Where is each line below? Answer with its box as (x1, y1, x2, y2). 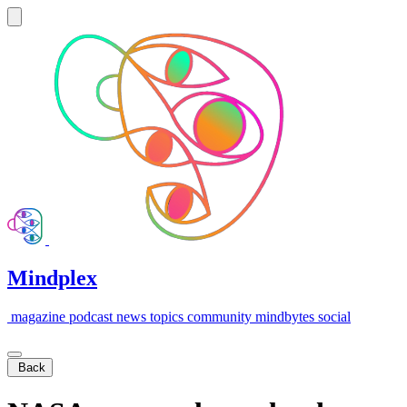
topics (150, 308, 184, 324)
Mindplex (7, 265, 97, 290)
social (318, 308, 351, 324)
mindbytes (255, 308, 314, 324)
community (187, 308, 252, 324)
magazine (11, 308, 65, 324)
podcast (69, 308, 113, 324)
